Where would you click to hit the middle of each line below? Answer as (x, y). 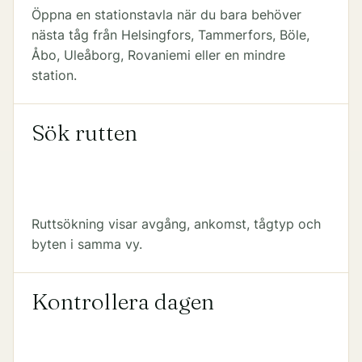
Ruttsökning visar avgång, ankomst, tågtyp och (176, 224)
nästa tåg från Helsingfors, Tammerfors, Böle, (170, 35)
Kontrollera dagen (122, 302)
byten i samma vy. (86, 244)
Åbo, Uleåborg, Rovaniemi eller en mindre (158, 55)
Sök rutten (84, 133)
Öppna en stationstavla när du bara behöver (166, 15)
